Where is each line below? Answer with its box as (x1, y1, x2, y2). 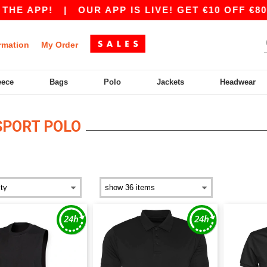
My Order (41, 40, 78, 49)
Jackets (157, 77, 185, 86)
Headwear (220, 77, 256, 86)
